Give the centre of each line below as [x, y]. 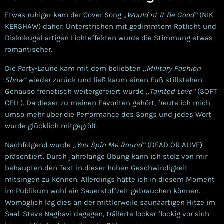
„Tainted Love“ [171, 91]
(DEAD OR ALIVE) [174, 145]
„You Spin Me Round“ [109, 145]
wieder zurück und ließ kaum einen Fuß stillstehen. [115, 80]
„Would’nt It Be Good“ [160, 15]
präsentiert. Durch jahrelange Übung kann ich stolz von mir [106, 156]
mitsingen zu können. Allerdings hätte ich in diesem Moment [110, 179]
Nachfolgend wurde [39, 145]
